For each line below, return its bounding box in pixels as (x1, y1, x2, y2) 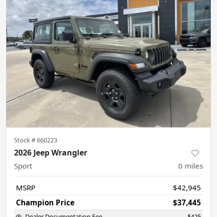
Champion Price (16, 197, 75, 207)
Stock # (14, 135, 37, 144)
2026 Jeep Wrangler (14, 147, 87, 158)
